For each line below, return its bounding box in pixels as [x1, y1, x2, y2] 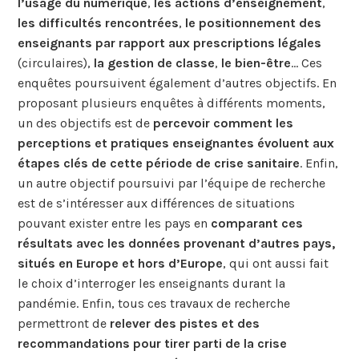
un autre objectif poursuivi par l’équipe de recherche [18, 175, 326, 191]
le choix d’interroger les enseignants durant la [18, 275, 286, 291]
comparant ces [211, 215, 304, 231]
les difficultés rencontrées [18, 14, 179, 30]
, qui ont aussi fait [223, 255, 329, 271]
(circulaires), [18, 54, 95, 71]
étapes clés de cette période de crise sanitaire [18, 155, 301, 171]
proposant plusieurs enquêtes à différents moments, [18, 95, 326, 111]
